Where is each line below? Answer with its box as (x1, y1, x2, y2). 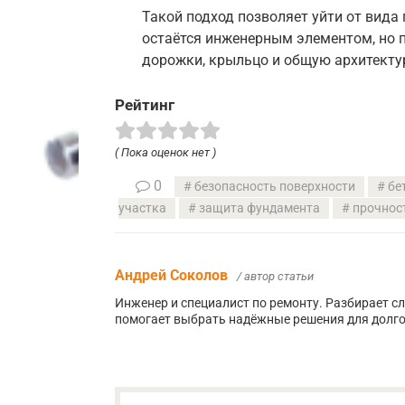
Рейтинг (115, 95, 174, 114)
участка (118, 200, 166, 216)
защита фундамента (198, 200, 320, 216)
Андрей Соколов (115, 266, 228, 284)
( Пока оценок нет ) (115, 145, 216, 159)
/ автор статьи (237, 268, 314, 283)
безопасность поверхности (194, 178, 355, 194)
